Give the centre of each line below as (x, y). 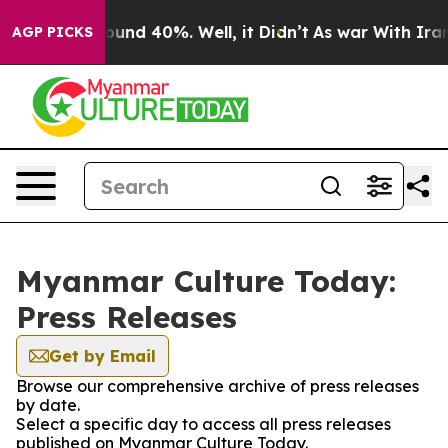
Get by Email (102, 356)
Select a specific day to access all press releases (203, 424)
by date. (48, 405)
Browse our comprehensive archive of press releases (217, 386)
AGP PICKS (52, 32)
